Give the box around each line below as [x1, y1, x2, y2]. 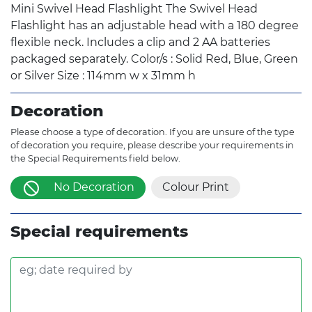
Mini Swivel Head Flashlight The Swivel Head [10, 2, 258, 16]
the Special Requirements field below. [10, 153, 180, 164]
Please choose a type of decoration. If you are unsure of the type [10, 127, 295, 138]
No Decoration [54, 180, 134, 194]
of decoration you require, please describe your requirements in [10, 140, 294, 151]
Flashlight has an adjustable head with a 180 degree [10, 19, 299, 33]
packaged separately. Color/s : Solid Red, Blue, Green [10, 52, 298, 66]
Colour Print [162, 180, 229, 194]
